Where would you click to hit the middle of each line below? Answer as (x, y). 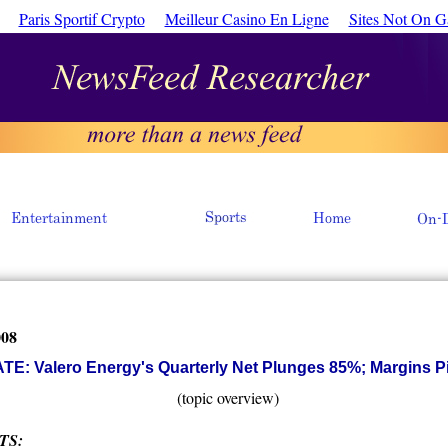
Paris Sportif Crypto (81, 18)
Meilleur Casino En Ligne (246, 18)
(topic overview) (228, 398)
